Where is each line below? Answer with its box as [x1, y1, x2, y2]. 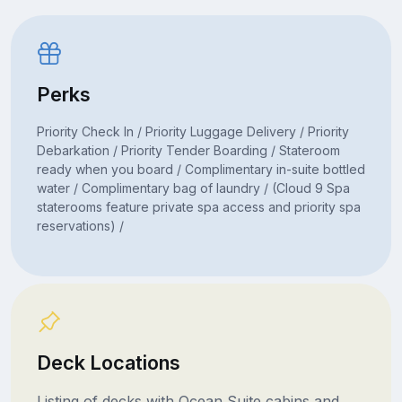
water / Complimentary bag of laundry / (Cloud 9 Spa [36, 179, 350, 196]
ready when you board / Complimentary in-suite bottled [36, 161, 365, 177]
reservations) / [36, 217, 124, 233]
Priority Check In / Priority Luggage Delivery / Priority [36, 123, 349, 139]
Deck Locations [36, 350, 180, 374]
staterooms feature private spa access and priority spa [36, 198, 361, 214]
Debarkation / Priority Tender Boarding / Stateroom [36, 142, 340, 158]
